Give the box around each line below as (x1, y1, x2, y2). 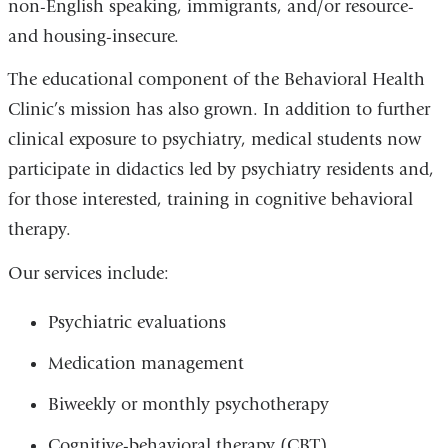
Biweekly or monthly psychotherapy (47, 393, 329, 415)
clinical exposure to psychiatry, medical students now (7, 129, 421, 151)
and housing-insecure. (7, 25, 179, 47)
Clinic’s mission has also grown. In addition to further (7, 99, 430, 121)
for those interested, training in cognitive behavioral (7, 189, 413, 211)
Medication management (47, 352, 244, 374)
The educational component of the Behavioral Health (7, 69, 425, 91)
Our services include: (7, 262, 169, 284)
